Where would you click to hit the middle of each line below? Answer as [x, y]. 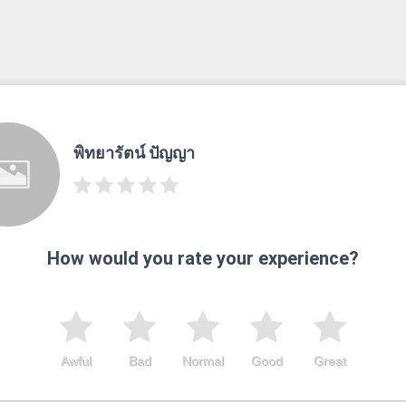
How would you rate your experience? [203, 258]
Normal [203, 360]
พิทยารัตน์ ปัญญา [134, 153]
